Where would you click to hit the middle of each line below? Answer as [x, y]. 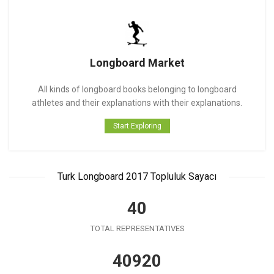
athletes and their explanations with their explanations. [137, 103]
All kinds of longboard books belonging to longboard [137, 90]
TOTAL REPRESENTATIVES [137, 229]
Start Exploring [137, 126]
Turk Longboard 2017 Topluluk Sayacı [137, 177]
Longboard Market [137, 63]
